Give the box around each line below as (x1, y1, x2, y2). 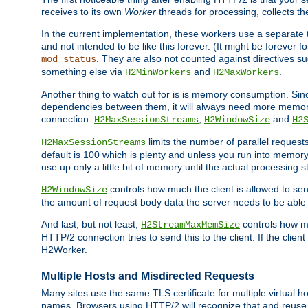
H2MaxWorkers (213, 67, 279, 78)
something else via (41, 66, 125, 78)
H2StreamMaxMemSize (141, 219, 240, 231)
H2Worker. (41, 244, 87, 256)
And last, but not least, (41, 219, 141, 230)
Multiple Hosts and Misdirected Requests (41, 269, 254, 282)
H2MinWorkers (125, 67, 191, 78)
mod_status (41, 54, 96, 65)
